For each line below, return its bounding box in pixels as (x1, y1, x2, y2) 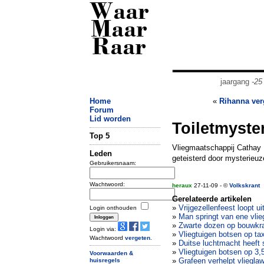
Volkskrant (229, 182, 260, 189)
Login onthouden (90, 204, 138, 211)
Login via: (90, 225, 118, 232)
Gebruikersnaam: (90, 159, 136, 166)
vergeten (125, 234, 150, 241)
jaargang (220, 77, 252, 86)
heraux (172, 182, 192, 189)
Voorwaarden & (90, 249, 133, 256)
